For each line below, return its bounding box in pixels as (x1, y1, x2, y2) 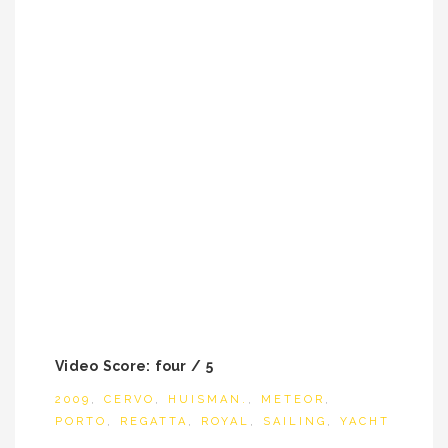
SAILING (263, 415, 327, 428)
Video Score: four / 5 (55, 358, 213, 374)
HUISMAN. (168, 393, 248, 406)
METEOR (261, 393, 325, 406)
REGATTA (120, 415, 188, 428)
